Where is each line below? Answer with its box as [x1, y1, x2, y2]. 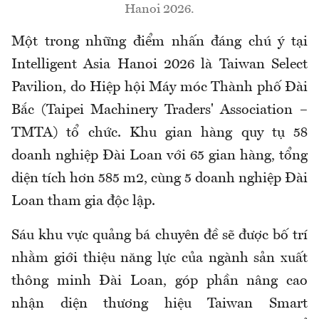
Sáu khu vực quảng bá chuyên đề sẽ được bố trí [11, 229, 308, 244]
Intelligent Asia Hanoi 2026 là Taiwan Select [11, 58, 308, 73]
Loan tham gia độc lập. [11, 194, 155, 209]
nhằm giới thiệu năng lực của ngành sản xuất [11, 251, 308, 266]
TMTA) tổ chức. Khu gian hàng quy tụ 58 [11, 126, 308, 141]
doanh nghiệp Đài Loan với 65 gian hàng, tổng [11, 149, 308, 164]
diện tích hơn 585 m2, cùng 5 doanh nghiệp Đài [11, 172, 308, 187]
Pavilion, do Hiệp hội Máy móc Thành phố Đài [11, 80, 308, 95]
